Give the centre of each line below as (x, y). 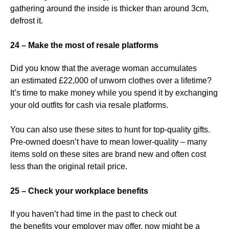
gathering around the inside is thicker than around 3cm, (109, 8)
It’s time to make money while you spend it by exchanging (114, 93)
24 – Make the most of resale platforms (84, 45)
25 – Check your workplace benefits (79, 191)
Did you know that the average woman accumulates (104, 68)
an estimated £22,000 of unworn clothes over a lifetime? (111, 81)
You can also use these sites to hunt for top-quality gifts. (110, 130)
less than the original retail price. (69, 166)
